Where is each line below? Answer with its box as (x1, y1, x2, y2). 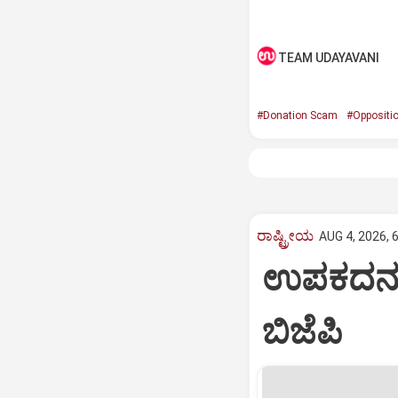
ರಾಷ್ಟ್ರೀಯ (256, 227, 314, 244)
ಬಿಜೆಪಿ (261, 310, 342, 353)
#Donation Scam (256, 109, 338, 122)
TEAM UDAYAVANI (277, 51, 379, 65)
